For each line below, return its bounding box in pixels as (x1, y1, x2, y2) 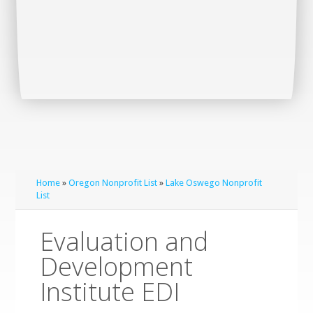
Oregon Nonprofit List (68, 177, 158, 188)
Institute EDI (40, 275, 180, 309)
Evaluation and (40, 224, 209, 259)
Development (40, 249, 194, 284)
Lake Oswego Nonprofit (166, 177, 263, 188)
